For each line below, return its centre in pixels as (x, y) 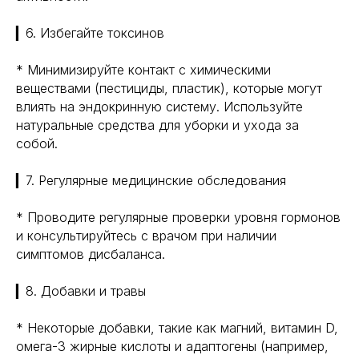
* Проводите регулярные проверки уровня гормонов (178, 217)
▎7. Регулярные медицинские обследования (151, 180)
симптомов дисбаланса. (91, 254)
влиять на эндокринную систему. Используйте (159, 107)
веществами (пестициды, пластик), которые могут (169, 88)
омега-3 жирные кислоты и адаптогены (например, (172, 346)
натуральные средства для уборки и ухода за (157, 125)
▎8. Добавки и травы (81, 291)
